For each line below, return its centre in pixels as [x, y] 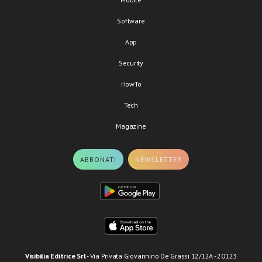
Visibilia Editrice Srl [55, 256]
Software [131, 21]
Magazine [131, 126]
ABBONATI [98, 159]
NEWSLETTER [159, 159]
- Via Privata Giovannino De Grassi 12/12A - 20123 [161, 256]
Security [131, 63]
